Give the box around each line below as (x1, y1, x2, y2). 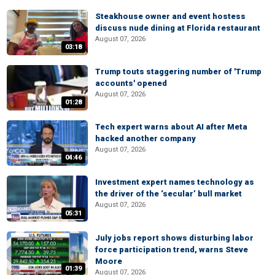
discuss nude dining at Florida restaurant (95, 23, 260, 33)
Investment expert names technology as (95, 177, 254, 187)
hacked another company (95, 134, 196, 144)
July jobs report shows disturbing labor (95, 233, 254, 242)
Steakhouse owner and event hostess (95, 11, 246, 21)
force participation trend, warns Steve (95, 244, 248, 254)
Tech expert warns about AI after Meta (95, 122, 247, 132)
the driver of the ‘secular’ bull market (95, 189, 242, 199)
